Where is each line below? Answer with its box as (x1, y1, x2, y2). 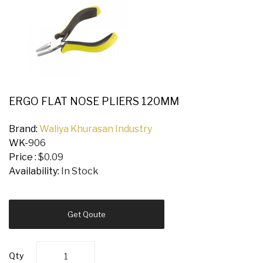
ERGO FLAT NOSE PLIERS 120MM (9, 95, 179, 108)
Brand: (9, 123, 39, 135)
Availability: (9, 166, 61, 177)
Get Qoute (68, 210, 106, 220)
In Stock (61, 166, 99, 177)
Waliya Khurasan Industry (39, 123, 152, 135)
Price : (9, 151, 38, 163)
